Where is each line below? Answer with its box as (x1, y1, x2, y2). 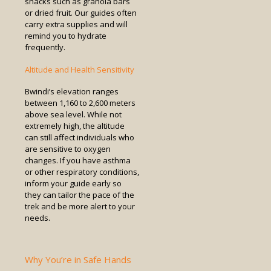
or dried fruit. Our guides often (25, 7, 137, 19)
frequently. (25, 42, 65, 53)
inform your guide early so (25, 177, 122, 189)
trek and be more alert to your (25, 200, 135, 212)
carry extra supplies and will (25, 19, 128, 30)
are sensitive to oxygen (25, 143, 111, 154)
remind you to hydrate (25, 30, 106, 42)
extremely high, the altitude (25, 120, 125, 131)
